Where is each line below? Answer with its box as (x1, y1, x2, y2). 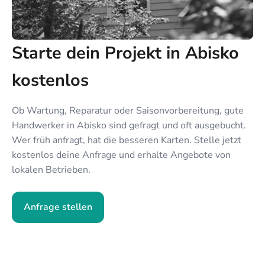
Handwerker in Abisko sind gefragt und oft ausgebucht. (12, 118, 246, 132)
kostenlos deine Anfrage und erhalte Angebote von (12, 148, 231, 161)
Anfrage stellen (24, 200, 92, 214)
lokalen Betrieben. (12, 163, 91, 176)
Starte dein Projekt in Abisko (12, 41, 239, 64)
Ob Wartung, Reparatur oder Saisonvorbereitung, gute (12, 104, 244, 117)
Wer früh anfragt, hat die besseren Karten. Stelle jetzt (12, 133, 241, 147)
